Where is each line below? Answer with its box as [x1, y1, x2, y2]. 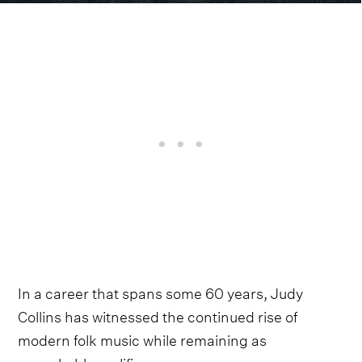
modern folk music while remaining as [18, 326, 267, 350]
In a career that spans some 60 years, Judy [18, 279, 304, 303]
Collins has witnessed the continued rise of [18, 302, 298, 326]
